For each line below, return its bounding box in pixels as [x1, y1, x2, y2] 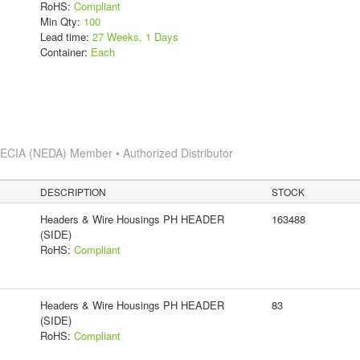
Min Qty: [39, 13, 84, 29]
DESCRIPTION [40, 184, 107, 198]
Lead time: [39, 28, 92, 44]
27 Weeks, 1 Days [92, 28, 178, 44]
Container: [39, 43, 91, 59]
